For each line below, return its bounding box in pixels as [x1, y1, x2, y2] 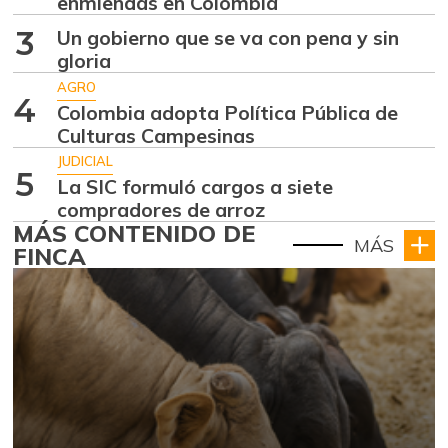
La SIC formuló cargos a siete [57, 174, 334, 200]
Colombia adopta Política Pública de [57, 99, 399, 125]
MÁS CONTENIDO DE [13, 218, 255, 249]
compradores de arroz [57, 197, 266, 223]
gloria [57, 48, 112, 74]
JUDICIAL [57, 153, 114, 170]
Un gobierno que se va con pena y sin [57, 25, 400, 51]
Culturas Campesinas [57, 122, 256, 148]
